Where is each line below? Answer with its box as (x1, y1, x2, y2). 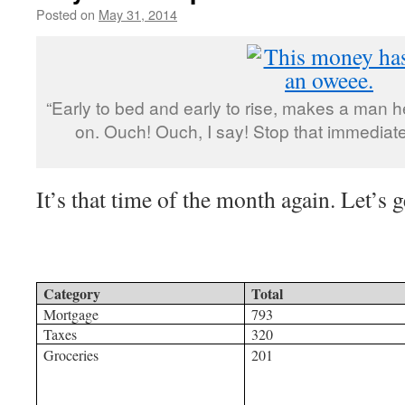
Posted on (36, 5, 95, 24)
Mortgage (43, 305, 99, 324)
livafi (194, 5, 220, 24)
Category (43, 283, 101, 304)
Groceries (43, 345, 99, 364)
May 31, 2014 (99, 5, 177, 24)
